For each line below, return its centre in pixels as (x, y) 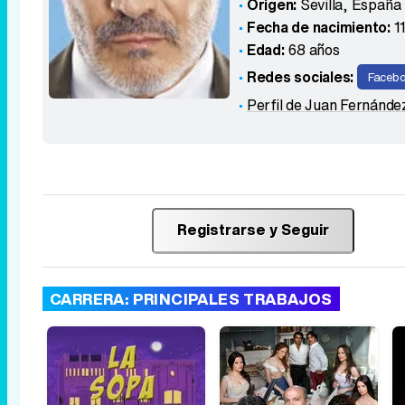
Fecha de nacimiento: (318, 27)
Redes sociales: (300, 77)
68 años (312, 50)
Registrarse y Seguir (253, 230)
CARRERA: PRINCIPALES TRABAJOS (191, 299)
